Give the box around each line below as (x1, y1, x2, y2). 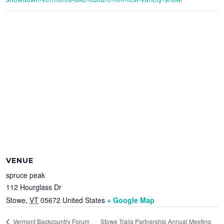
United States (62, 194, 105, 205)
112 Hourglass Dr (6, 181, 62, 192)
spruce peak (6, 169, 45, 180)
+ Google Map (107, 194, 155, 205)
